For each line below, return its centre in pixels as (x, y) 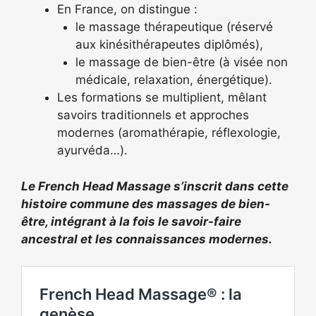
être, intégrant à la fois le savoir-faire (131, 221)
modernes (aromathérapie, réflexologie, (169, 133)
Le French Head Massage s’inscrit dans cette (155, 186)
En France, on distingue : (127, 9)
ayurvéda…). (92, 150)
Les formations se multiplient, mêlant (162, 97)
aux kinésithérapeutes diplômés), (169, 44)
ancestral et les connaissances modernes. (147, 239)
